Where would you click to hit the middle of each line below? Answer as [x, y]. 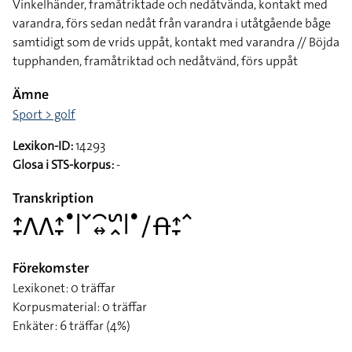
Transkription [53, 198]
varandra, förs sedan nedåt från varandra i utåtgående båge [172, 23]
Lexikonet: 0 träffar [64, 288]
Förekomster [51, 268]
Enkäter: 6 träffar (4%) [71, 326]
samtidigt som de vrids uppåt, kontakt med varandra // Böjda [176, 42]
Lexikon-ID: [43, 146]
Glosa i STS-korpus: [63, 165]
